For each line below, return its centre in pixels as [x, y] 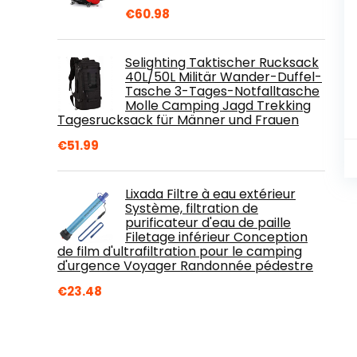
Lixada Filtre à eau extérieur [210, 194]
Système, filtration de [192, 208]
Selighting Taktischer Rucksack [222, 62]
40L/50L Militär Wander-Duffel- [224, 76]
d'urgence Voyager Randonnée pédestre [185, 265]
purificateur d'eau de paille [208, 222]
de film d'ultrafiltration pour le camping [180, 251]
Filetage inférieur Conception [216, 237]
